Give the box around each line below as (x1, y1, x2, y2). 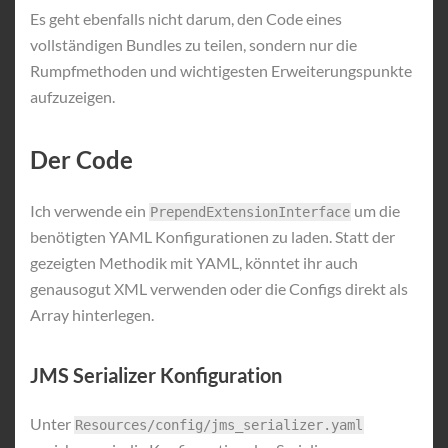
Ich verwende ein (30, 201, 149, 220)
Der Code (30, 145, 133, 174)
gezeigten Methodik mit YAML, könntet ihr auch (30, 253, 358, 272)
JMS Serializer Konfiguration (30, 363, 282, 387)
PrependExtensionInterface (150, 204, 350, 220)
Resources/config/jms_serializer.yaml (75, 417, 363, 433)
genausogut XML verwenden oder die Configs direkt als (30, 279, 408, 298)
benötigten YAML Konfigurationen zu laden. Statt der (30, 227, 395, 246)
